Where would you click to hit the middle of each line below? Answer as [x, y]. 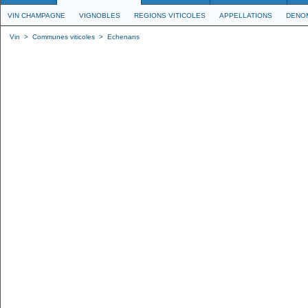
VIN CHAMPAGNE [36, 15]
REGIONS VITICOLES [170, 15]
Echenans [123, 37]
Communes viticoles [64, 37]
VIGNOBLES [100, 15]
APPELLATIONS [246, 15]
